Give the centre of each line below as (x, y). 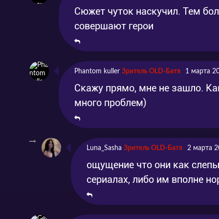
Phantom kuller (97, 71)
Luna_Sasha (104, 148)
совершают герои (114, 26)
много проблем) (110, 102)
